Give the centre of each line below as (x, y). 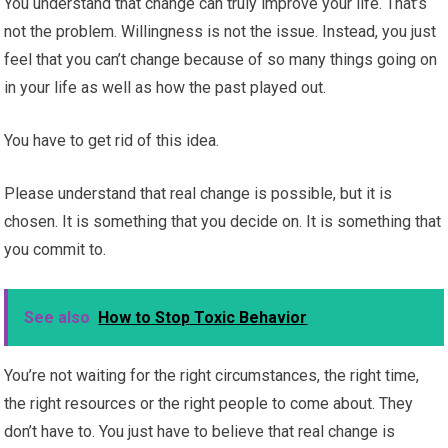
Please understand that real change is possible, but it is (198, 194)
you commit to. (55, 250)
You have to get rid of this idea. (112, 141)
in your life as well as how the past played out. (165, 88)
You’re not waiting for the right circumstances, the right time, (212, 376)
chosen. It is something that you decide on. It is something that (223, 222)
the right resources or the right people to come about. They (209, 404)
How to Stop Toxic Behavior (203, 318)
